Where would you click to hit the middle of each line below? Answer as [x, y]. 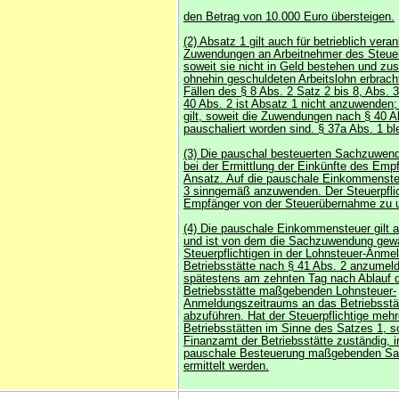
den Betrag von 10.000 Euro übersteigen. [289, 17]
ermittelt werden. [226, 366]
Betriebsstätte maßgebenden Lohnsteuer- [290, 291]
